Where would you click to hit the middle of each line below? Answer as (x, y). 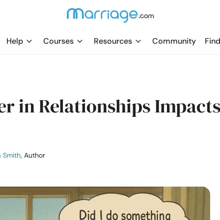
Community (174, 41)
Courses (58, 41)
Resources (113, 41)
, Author (33, 155)
